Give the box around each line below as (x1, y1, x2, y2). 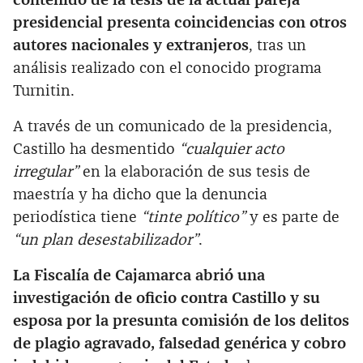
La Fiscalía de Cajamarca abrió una (13, 267, 265, 284)
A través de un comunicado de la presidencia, (13, 118, 332, 135)
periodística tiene (13, 209, 141, 225)
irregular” (13, 164, 83, 180)
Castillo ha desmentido (13, 141, 179, 157)
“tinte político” (141, 209, 250, 225)
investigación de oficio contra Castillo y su (13, 290, 320, 306)
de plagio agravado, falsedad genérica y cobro (13, 335, 346, 352)
